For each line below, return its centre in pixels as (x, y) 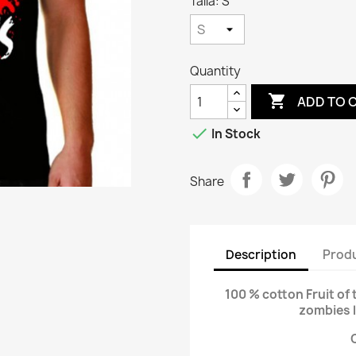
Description (261, 254)
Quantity (215, 71)
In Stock (235, 134)
